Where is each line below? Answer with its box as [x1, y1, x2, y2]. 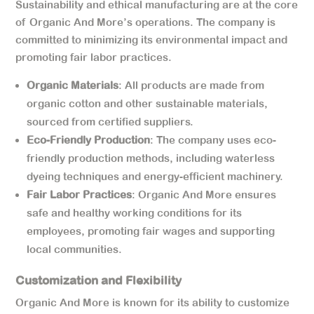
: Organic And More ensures [132, 188, 277, 200]
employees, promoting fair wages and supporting [27, 224, 275, 237]
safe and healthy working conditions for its [27, 206, 243, 219]
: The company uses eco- [150, 133, 277, 146]
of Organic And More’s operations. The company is [15, 15, 276, 28]
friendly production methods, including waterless [27, 151, 275, 164]
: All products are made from [118, 78, 265, 91]
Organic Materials [27, 78, 119, 91]
